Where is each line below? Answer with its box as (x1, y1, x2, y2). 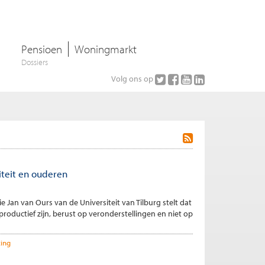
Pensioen (21, 42, 62, 56)
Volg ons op (111, 73, 155, 84)
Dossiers (21, 57, 48, 67)
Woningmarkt (75, 42, 137, 56)
